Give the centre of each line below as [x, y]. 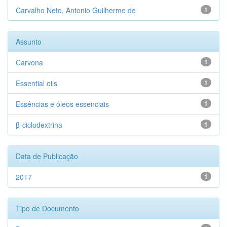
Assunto [29, 42]
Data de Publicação [47, 156]
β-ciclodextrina [39, 125]
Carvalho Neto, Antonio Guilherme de [76, 10]
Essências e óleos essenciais [62, 104]
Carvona [29, 62]
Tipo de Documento [47, 208]
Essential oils [36, 83]
